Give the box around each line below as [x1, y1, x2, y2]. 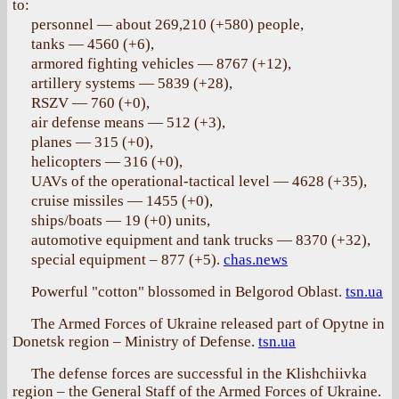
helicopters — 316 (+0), [31, 153, 183, 170]
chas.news [224, 251, 288, 268]
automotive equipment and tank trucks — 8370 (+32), [31, 232, 370, 248]
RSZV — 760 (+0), [31, 94, 150, 111]
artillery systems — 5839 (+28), [31, 75, 232, 92]
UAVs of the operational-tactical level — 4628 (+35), [31, 173, 367, 190]
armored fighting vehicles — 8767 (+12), [31, 55, 291, 72]
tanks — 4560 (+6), [31, 36, 154, 53]
